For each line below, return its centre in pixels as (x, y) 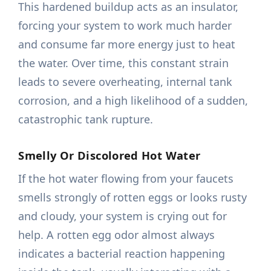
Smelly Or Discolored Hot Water (109, 155)
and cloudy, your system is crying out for (123, 216)
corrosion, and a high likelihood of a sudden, (133, 101)
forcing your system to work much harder (125, 26)
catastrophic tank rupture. (86, 119)
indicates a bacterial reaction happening (122, 254)
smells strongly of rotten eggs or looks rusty (133, 198)
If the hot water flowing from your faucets (126, 179)
